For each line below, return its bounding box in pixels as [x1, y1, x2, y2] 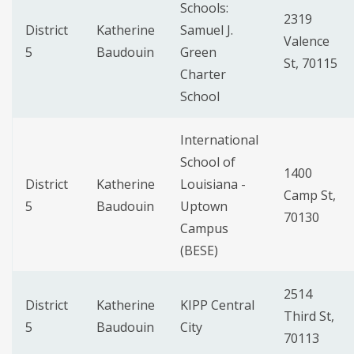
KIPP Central [180, 296, 254, 314]
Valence [284, 32, 330, 51]
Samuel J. [180, 21, 233, 40]
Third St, [284, 307, 334, 326]
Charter [180, 66, 226, 84]
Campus [180, 220, 228, 238]
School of [180, 153, 235, 171]
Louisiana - [180, 175, 246, 194]
